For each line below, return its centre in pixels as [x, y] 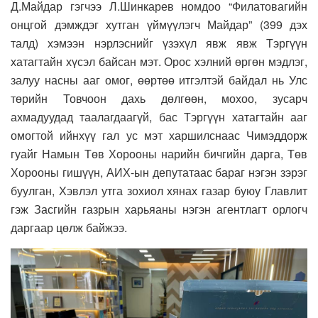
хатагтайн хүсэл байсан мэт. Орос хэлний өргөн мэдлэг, [159, 61]
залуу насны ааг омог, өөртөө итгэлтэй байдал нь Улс [159, 79]
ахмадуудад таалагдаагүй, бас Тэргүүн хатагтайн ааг [159, 116]
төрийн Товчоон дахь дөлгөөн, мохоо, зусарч [159, 98]
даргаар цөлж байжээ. [69, 227]
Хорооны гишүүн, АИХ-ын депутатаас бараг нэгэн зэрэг [159, 172]
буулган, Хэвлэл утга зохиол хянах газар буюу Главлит [159, 190]
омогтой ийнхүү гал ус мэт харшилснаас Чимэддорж [159, 135]
